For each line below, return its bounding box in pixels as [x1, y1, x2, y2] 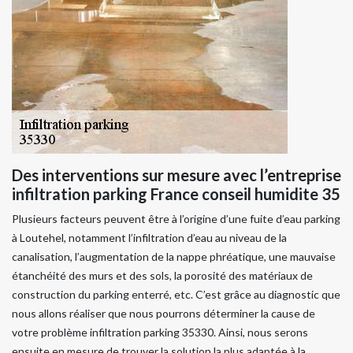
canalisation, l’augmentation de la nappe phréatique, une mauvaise [12, 250, 336, 264]
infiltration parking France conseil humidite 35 [12, 184, 340, 204]
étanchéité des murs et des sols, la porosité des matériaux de [12, 269, 313, 283]
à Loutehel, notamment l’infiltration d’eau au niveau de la [12, 231, 287, 245]
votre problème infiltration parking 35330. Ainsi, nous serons [12, 325, 308, 340]
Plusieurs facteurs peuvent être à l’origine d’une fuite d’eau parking [12, 212, 340, 226]
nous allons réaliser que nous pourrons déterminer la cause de [12, 307, 315, 321]
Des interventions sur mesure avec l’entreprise [12, 165, 341, 185]
